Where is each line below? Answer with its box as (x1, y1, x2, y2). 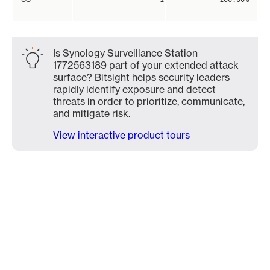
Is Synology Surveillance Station (53, 47, 198, 59)
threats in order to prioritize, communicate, (53, 95, 245, 107)
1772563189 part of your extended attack (53, 59, 239, 71)
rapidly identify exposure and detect (53, 83, 216, 95)
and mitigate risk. (53, 107, 130, 119)
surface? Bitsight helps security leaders (53, 71, 230, 83)
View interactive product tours (53, 129, 190, 141)
